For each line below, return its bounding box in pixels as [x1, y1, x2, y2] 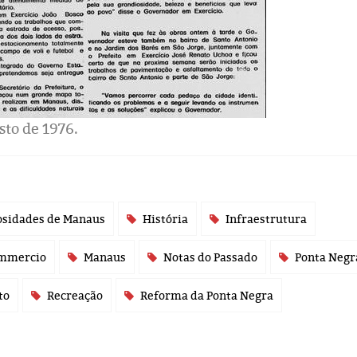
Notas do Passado [163, 249, 257, 265]
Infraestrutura [226, 211, 307, 226]
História [143, 211, 188, 226]
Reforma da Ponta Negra [140, 288, 273, 303]
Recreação [47, 288, 103, 303]
